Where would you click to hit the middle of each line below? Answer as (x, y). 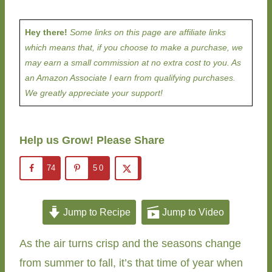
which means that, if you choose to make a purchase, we (134, 48)
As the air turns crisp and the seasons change (130, 243)
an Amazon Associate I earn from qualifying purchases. (130, 78)
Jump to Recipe (96, 212)
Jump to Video (192, 212)
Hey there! (46, 32)
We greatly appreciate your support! (94, 93)
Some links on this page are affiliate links (147, 32)
